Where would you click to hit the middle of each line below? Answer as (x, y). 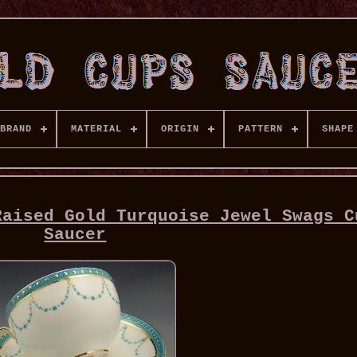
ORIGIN (180, 129)
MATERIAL (96, 129)
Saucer (75, 235)
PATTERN (260, 129)
